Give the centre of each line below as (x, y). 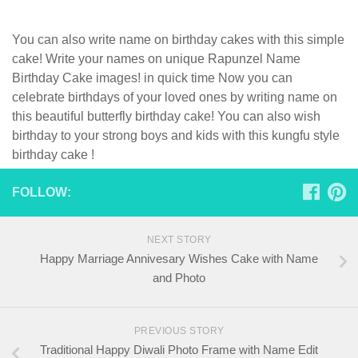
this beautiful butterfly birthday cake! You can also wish (166, 116)
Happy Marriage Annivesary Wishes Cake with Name (179, 258)
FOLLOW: (42, 192)
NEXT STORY (179, 239)
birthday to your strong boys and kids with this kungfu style (176, 135)
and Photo (179, 277)
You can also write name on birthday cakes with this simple (178, 39)
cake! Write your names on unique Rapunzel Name (156, 58)
